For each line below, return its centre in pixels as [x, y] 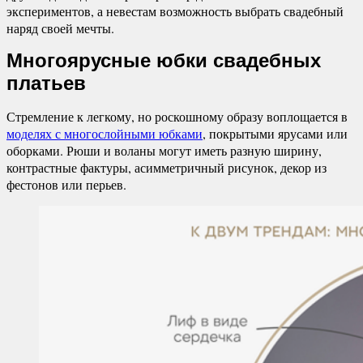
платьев [46, 83]
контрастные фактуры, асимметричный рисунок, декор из [167, 167]
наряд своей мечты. [60, 28]
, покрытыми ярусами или [275, 133]
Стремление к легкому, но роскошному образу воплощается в [177, 116]
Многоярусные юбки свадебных [164, 60]
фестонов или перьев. [66, 184]
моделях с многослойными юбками [105, 133]
